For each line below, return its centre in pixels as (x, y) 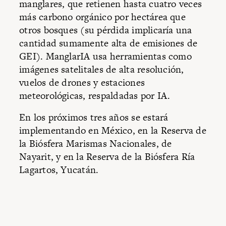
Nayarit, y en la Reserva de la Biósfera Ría (107, 157)
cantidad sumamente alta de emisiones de (108, 43)
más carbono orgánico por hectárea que (102, 17)
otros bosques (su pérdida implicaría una (106, 30)
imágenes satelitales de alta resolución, (102, 69)
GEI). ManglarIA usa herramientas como (105, 56)
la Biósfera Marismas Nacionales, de (96, 144)
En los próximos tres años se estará (94, 118)
